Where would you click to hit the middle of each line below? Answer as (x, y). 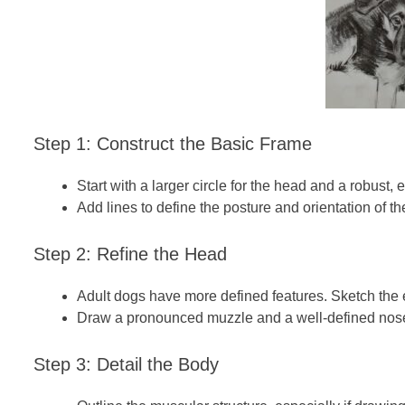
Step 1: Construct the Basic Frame (173, 143)
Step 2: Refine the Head (130, 254)
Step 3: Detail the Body (126, 364)
